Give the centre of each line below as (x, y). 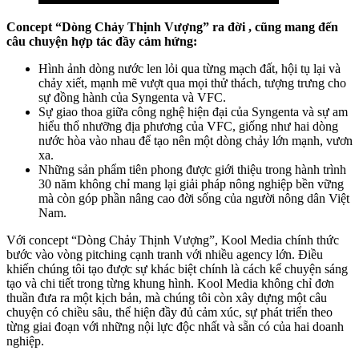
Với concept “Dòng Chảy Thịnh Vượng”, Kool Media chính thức (173, 240)
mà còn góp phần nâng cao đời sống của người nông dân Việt (194, 198)
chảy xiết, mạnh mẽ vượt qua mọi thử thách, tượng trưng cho (192, 83)
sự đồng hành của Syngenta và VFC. (132, 97)
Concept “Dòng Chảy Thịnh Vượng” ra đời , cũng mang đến (172, 26)
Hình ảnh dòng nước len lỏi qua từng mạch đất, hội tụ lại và (190, 68)
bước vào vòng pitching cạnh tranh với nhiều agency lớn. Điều (165, 254)
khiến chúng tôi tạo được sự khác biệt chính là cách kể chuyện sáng (177, 268)
